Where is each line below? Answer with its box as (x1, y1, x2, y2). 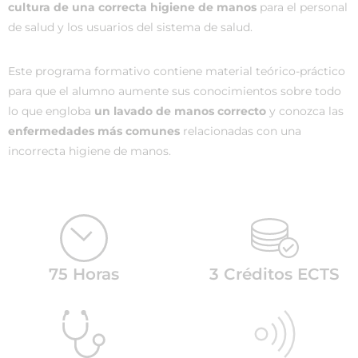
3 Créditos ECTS (209, 265, 340, 284)
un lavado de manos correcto (94, 104, 269, 118)
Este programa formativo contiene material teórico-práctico (8, 64, 345, 78)
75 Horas (48, 265, 119, 284)
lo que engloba (8, 104, 94, 118)
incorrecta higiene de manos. (8, 144, 171, 158)
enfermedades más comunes (8, 124, 183, 138)
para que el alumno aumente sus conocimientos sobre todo (8, 84, 341, 98)
